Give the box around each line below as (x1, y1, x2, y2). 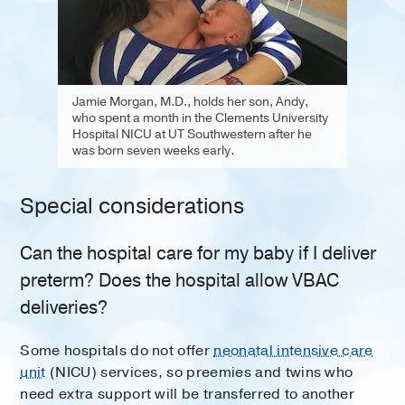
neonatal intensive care (213, 340, 373, 361)
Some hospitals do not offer (20, 340, 214, 361)
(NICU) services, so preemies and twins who (45, 362, 353, 382)
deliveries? (20, 295, 108, 320)
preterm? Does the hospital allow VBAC (20, 268, 340, 293)
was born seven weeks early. (72, 141, 234, 159)
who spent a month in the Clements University (72, 108, 328, 127)
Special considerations (20, 191, 245, 221)
